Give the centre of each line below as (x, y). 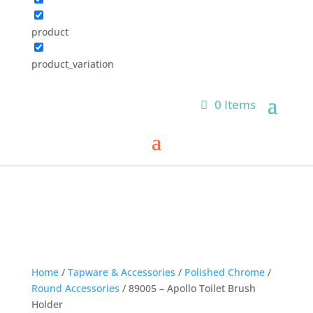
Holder (47, 304)
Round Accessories (75, 288)
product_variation (72, 64)
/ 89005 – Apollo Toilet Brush (187, 288)
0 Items (235, 104)
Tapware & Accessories (121, 272)
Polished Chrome (224, 272)
